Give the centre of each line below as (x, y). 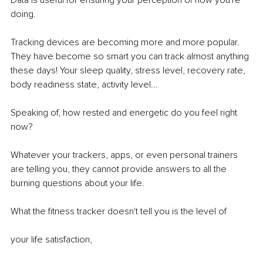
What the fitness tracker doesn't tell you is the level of (119, 212)
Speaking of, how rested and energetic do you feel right (125, 113)
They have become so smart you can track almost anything (131, 57)
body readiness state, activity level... (84, 85)
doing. (23, 14)
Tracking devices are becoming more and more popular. (126, 43)
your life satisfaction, (51, 240)
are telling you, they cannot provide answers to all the (120, 169)
